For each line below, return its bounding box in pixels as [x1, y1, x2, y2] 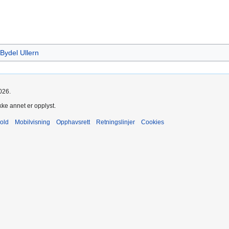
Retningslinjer [96, 118, 135, 126]
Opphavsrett [56, 118, 90, 126]
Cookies [141, 118, 164, 126]
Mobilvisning [15, 118, 50, 126]
